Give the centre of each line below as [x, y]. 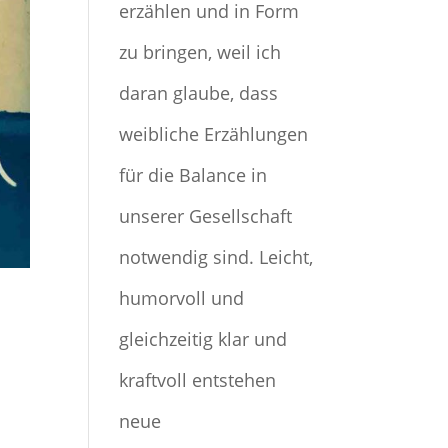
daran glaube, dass [199, 93]
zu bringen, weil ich [200, 52]
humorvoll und [182, 298]
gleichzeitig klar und [203, 339]
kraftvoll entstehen [198, 380]
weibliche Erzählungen [214, 134]
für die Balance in [193, 175]
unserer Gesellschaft [206, 216]
